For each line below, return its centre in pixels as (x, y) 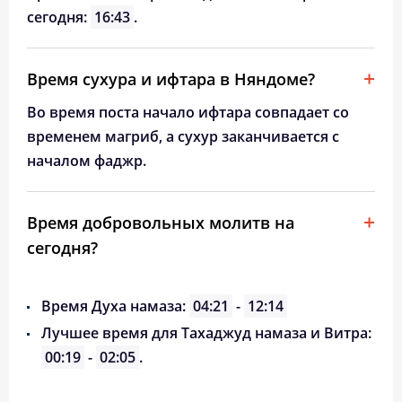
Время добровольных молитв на (161, 223)
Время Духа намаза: (115, 306)
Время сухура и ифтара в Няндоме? (171, 79)
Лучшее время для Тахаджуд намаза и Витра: (206, 333)
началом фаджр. (87, 161)
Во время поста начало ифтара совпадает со (188, 112)
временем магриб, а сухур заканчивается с (183, 136)
